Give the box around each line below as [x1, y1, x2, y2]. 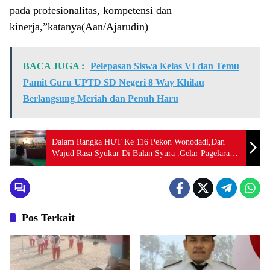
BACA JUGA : [23, 60, 84, 71]
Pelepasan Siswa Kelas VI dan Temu [90, 60, 239, 71]
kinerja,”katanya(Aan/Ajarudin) [10, 20, 148, 33]
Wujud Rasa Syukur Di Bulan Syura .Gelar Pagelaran [52, 148, 234, 158]
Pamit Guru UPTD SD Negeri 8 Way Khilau [23, 77, 204, 87]
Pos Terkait [22, 211, 75, 224]
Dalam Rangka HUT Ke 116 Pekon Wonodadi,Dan [52, 137, 225, 146]
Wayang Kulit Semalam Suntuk [52, 160, 159, 169]
